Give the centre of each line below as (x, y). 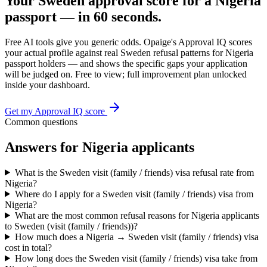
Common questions (41, 122)
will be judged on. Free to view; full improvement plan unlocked (126, 74)
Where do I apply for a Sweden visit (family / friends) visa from (134, 194)
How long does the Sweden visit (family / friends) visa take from (136, 258)
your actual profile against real (63, 52)
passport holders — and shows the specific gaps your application (126, 63)
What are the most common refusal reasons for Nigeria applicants (137, 215)
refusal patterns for (188, 52)
